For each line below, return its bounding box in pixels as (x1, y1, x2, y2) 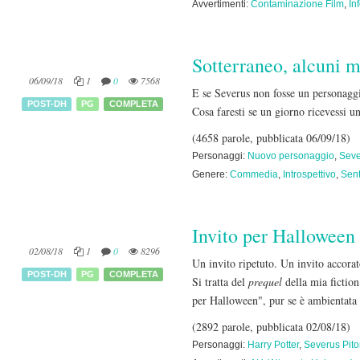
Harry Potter (247, 339, 299, 350)
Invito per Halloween (192, 223, 355, 248)
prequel (248, 274, 285, 289)
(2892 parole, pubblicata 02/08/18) (192, 319, 350, 334)
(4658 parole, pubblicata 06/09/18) (192, 130, 350, 145)
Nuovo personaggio (247, 150, 334, 162)
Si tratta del (192, 274, 248, 289)
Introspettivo (283, 169, 336, 180)
